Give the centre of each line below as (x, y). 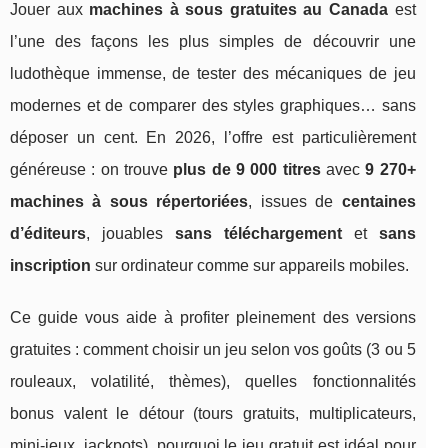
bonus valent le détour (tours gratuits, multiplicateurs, (213, 413)
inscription (50, 265)
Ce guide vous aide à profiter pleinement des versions (213, 317)
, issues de (295, 201)
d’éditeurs (48, 233)
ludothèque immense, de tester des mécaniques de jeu (213, 73)
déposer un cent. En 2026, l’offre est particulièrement (213, 137)
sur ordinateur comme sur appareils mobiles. (250, 265)
